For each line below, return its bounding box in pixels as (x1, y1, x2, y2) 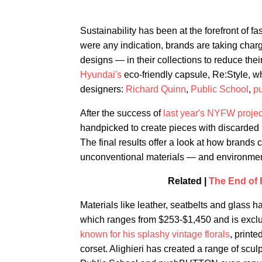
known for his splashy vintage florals (80, 229, 230, 239)
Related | (167, 176, 209, 186)
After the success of (80, 108, 163, 118)
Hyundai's (80, 70, 122, 80)
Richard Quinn (126, 84, 186, 94)
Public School (191, 84, 249, 94)
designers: (80, 84, 126, 94)
